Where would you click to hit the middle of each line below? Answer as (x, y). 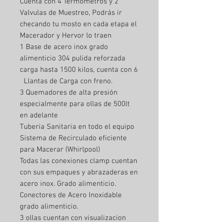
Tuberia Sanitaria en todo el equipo (77, 127)
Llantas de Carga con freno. (66, 81)
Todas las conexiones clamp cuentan (79, 161)
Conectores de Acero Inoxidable (71, 195)
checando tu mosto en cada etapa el (78, 24)
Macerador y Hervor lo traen (66, 35)
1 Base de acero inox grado (64, 47)
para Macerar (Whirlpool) (60, 149)
